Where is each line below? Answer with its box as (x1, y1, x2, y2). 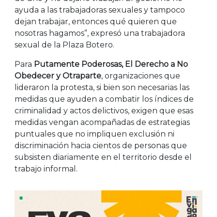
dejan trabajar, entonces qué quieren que (15, 16, 177, 26)
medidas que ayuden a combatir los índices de (15, 94, 194, 104)
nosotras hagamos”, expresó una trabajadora (15, 28, 185, 38)
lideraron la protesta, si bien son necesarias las (15, 82, 189, 92)
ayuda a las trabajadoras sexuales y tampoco (15, 5, 185, 15)
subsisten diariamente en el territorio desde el (15, 152, 192, 162)
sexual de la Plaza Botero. (15, 40, 114, 49)
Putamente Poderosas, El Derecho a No (34, 59, 188, 69)
